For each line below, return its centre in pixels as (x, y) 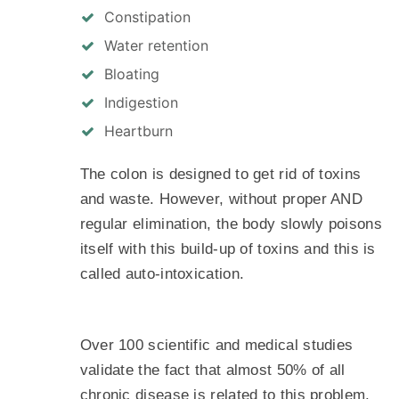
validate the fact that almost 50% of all (212, 370)
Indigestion (141, 103)
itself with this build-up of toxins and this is (228, 249)
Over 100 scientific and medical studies (216, 346)
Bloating (131, 74)
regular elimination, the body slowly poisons (231, 224)
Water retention (156, 46)
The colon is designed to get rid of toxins (220, 175)
